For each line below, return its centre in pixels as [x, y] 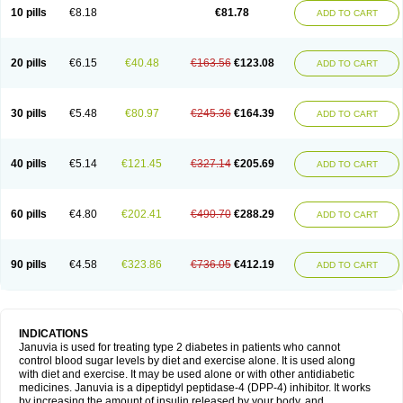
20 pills [28, 63]
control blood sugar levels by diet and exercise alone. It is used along [187, 361]
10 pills [28, 13]
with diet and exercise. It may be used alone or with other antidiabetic [187, 374]
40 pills [28, 164]
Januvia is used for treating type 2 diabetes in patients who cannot [179, 347]
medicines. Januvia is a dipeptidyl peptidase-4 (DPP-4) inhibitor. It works [195, 388]
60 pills [28, 214]
